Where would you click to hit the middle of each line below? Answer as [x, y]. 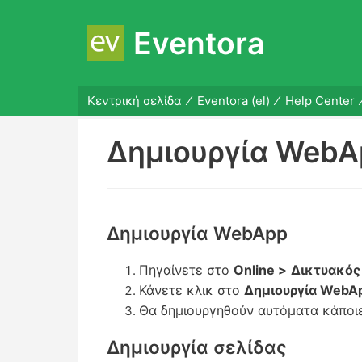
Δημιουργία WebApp [197, 234]
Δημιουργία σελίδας [196, 347]
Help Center [320, 101]
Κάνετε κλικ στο [191, 290]
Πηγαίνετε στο [186, 269]
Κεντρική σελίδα [134, 101]
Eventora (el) [233, 101]
